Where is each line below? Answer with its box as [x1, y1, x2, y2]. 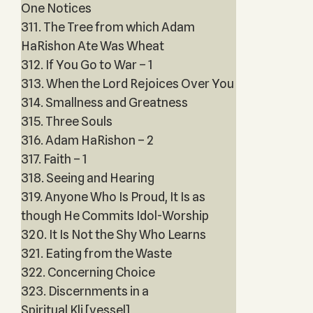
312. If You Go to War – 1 [20, 57, 153, 72]
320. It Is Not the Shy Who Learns [20, 227, 206, 242]
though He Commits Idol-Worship [20, 208, 209, 223]
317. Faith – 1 [20, 152, 87, 166]
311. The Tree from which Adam [20, 20, 195, 34]
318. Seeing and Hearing [20, 170, 154, 185]
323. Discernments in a [20, 284, 149, 298]
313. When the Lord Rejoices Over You [20, 76, 234, 91]
